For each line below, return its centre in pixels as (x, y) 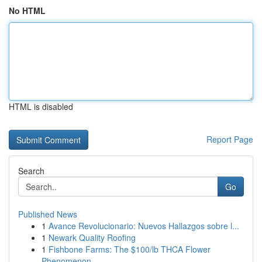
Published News (48, 214)
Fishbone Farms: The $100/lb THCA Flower (130, 249)
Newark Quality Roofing (92, 237)
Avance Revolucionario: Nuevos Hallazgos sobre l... (144, 226)
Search (31, 171)
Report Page (230, 139)
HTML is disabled (41, 106)
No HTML (27, 11)
